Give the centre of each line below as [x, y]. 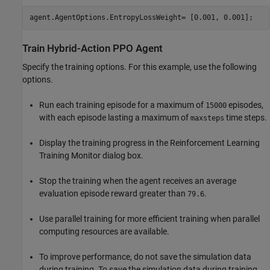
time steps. [246, 118]
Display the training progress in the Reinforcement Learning [149, 143]
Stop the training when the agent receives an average [138, 181]
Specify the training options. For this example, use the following [140, 67]
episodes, [245, 105]
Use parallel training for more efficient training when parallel [149, 219]
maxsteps [207, 118]
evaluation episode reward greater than [113, 194]
